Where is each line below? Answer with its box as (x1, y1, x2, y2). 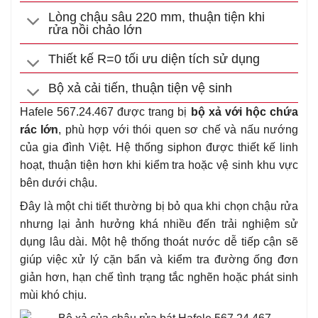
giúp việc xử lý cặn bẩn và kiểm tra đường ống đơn (20, 253, 298, 265)
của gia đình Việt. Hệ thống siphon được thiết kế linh (20, 141, 298, 153)
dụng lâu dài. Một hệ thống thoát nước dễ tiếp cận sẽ (20, 235, 298, 248)
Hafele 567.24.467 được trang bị (20, 105, 191, 118)
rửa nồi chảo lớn (48, 22, 143, 37)
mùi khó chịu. (20, 288, 87, 301)
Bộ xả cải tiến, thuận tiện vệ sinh (48, 81, 233, 96)
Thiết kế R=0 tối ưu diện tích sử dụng (48, 51, 261, 66)
